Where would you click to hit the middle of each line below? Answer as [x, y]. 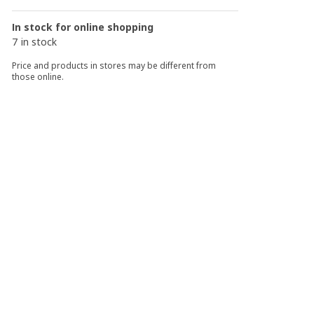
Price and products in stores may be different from [114, 66]
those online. [38, 77]
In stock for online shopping [83, 27]
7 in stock [35, 42]
